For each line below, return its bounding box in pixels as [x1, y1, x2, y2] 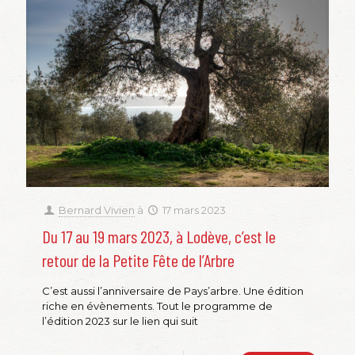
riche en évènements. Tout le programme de [42, 300, 273, 313]
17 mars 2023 [162, 204, 227, 217]
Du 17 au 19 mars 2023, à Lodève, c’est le [42, 226, 276, 247]
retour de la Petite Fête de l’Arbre [42, 250, 235, 271]
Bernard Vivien [59, 204, 136, 217]
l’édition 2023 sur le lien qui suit [42, 315, 198, 328]
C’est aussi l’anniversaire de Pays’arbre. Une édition [42, 284, 303, 298]
